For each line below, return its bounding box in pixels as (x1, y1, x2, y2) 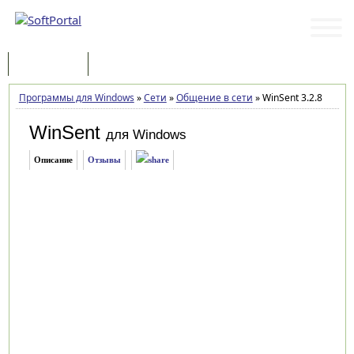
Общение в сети (175, 91, 253, 104)
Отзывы (87, 155, 121, 164)
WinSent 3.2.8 (259, 91, 322, 104)
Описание (33, 155, 73, 164)
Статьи (104, 58, 137, 73)
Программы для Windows (18, 91, 134, 104)
